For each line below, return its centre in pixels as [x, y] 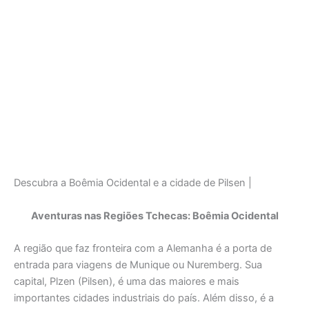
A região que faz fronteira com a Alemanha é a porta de [143, 248]
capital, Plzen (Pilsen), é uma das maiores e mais [127, 281]
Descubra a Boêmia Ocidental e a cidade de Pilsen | [133, 183]
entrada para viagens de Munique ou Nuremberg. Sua [138, 265]
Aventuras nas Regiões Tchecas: [111, 216]
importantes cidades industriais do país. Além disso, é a [144, 298]
